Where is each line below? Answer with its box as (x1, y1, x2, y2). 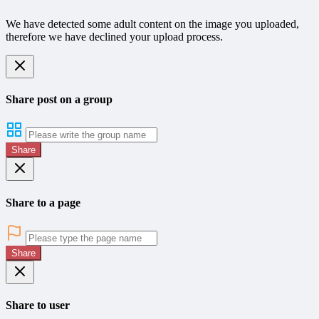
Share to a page (6, 196, 80, 209)
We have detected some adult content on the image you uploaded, (6, 17, 299, 30)
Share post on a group (6, 93, 113, 105)
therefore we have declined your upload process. (6, 30, 223, 43)
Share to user (6, 299, 70, 312)
